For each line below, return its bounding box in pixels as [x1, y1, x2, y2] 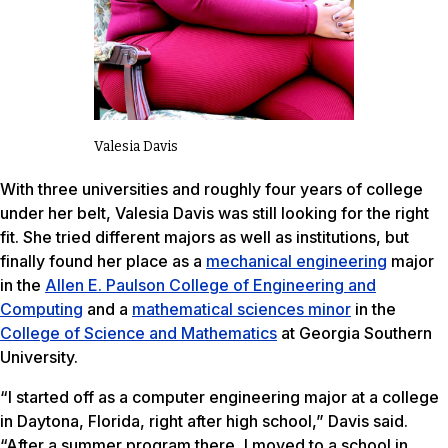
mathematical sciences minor [132, 298, 351, 319]
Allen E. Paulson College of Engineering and [45, 274, 376, 295]
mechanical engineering [206, 250, 387, 271]
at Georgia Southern [277, 322, 432, 343]
